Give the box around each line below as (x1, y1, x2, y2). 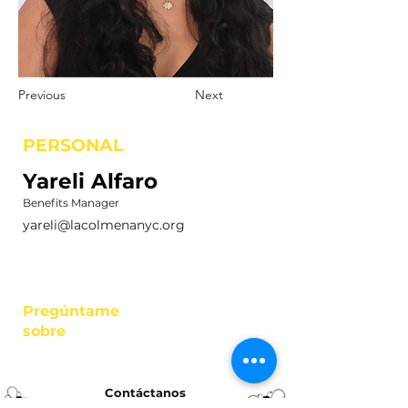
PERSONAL (23, 135, 123, 156)
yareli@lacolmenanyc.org (23, 217, 185, 233)
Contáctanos (105, 385, 186, 400)
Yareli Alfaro (23, 168, 158, 194)
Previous (18, 87, 66, 103)
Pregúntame (23, 302, 119, 320)
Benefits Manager (23, 196, 119, 209)
